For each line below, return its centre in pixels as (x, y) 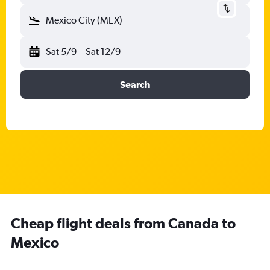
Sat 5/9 (61, 52)
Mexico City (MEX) (84, 20)
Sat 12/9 (103, 52)
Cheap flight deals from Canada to (123, 223)
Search (135, 84)
